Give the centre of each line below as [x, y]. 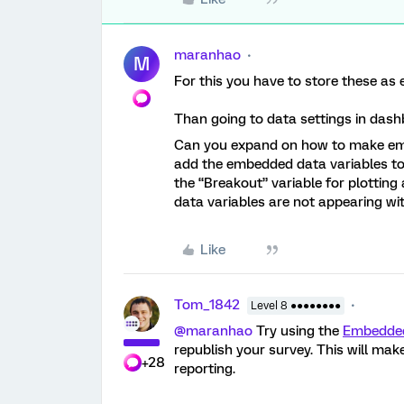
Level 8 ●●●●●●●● [296, 306]
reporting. [205, 369]
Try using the [298, 331]
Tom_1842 [207, 305]
